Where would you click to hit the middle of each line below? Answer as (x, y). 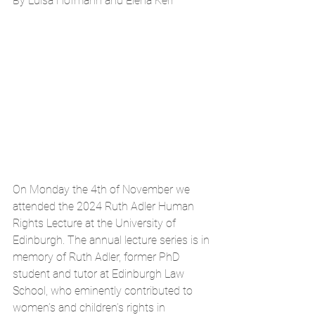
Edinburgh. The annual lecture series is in (112, 240)
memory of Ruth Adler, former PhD (97, 257)
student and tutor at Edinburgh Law (100, 274)
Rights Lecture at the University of (96, 223)
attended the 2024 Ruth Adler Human (105, 206)
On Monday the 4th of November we (103, 189)
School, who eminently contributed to (104, 290)
